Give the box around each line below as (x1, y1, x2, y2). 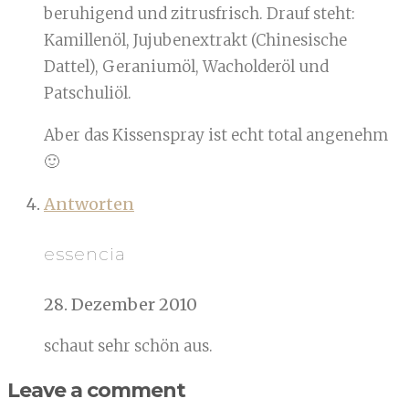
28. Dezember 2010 (44, 293, 197, 315)
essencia (44, 243, 126, 265)
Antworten (44, 194, 134, 215)
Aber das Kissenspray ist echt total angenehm (44, 125, 388, 146)
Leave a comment (7, 377, 185, 403)
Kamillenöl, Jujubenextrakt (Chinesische (44, 30, 347, 51)
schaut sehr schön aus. (44, 335, 213, 356)
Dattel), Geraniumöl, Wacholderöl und (44, 57, 329, 78)
